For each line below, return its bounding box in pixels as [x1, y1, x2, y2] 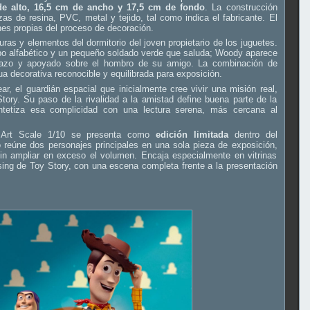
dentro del [228, 129, 277, 140]
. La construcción [205, 1, 277, 12]
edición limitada [156, 129, 228, 140]
